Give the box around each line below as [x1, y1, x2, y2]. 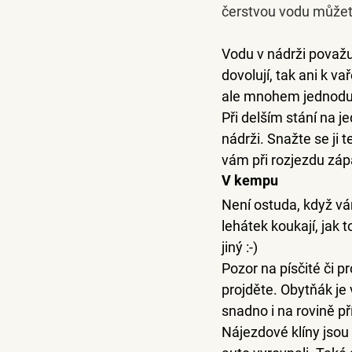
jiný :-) [222, 239, 258, 256]
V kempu [222, 172, 278, 189]
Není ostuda [222, 196, 297, 214]
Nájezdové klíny [222, 324, 320, 341]
